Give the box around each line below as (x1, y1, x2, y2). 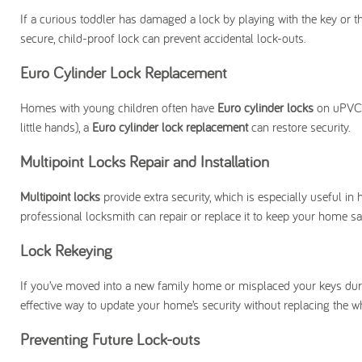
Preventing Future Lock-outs (20, 329, 200, 349)
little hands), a (20, 119, 92, 135)
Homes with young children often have (20, 99, 217, 116)
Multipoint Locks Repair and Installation (20, 151, 269, 171)
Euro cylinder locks (217, 99, 314, 116)
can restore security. (248, 119, 351, 135)
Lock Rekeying (20, 240, 112, 260)
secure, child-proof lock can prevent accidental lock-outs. (20, 30, 306, 46)
